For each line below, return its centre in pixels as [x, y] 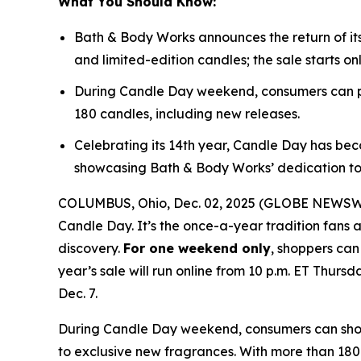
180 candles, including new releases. [189, 113]
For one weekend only [197, 248]
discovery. [91, 248]
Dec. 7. [81, 293]
